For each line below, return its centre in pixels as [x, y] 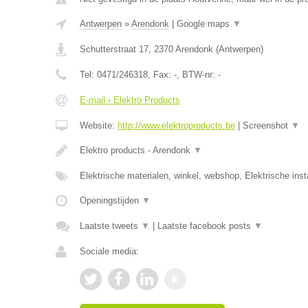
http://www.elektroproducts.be [176, 125]
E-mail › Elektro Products [130, 100]
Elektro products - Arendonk [136, 150]
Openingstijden [110, 200]
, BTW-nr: [197, 75]
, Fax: [161, 75]
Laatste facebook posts [205, 226]
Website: [98, 125]
